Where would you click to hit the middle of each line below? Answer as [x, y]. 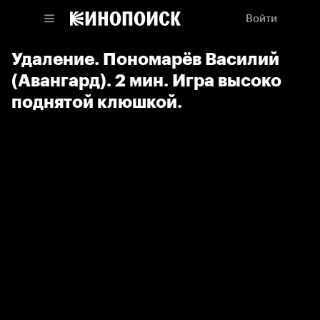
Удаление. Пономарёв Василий [145, 59]
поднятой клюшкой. [97, 102]
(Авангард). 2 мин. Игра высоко [146, 80]
